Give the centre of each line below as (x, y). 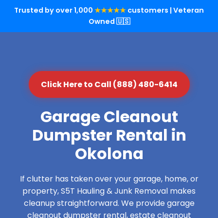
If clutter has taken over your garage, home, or (109, 179)
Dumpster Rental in (109, 135)
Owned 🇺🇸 (109, 21)
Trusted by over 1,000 (54, 10)
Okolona (109, 154)
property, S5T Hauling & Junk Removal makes (109, 191)
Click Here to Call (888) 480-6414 (109, 84)
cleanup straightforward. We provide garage (109, 203)
